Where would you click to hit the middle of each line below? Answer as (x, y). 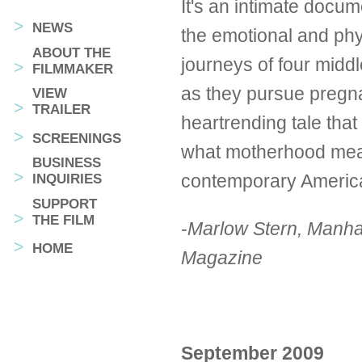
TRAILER (61, 110)
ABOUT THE (71, 53)
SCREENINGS (76, 138)
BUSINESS (66, 163)
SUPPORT (64, 204)
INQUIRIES (67, 179)
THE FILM (63, 220)
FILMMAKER (72, 69)
